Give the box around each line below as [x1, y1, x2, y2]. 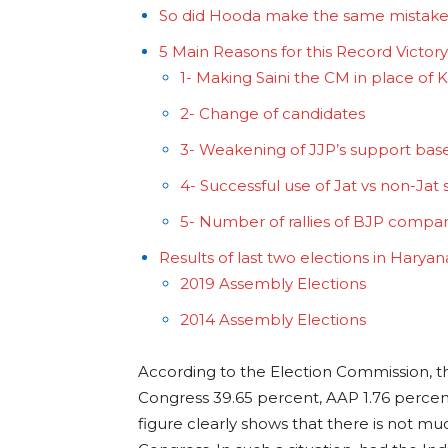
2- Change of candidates [180, 104, 369, 124]
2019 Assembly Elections [180, 274, 366, 294]
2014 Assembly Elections [180, 310, 370, 330]
